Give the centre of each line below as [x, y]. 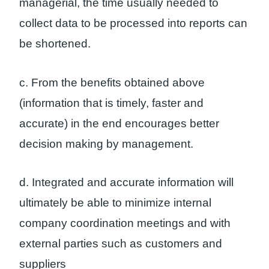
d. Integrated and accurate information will [126, 183]
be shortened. [55, 43]
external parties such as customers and [121, 244]
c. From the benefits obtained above [112, 82]
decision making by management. [106, 144]
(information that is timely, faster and [111, 103]
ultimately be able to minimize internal [115, 203]
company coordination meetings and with [125, 223]
